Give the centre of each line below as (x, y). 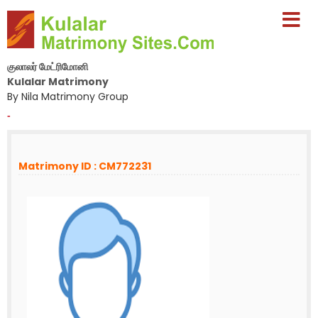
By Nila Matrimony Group (68, 97)
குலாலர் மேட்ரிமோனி (48, 67)
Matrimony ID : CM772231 (85, 166)
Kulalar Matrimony (58, 82)
